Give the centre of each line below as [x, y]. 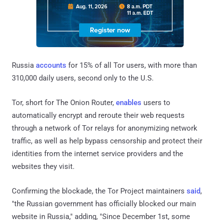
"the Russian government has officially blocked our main [104, 204]
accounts [51, 65]
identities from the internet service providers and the [97, 153]
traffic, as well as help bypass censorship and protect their [107, 141]
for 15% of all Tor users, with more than [132, 65]
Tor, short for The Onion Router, [64, 102]
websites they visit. [43, 166]
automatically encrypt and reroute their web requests [98, 115]
